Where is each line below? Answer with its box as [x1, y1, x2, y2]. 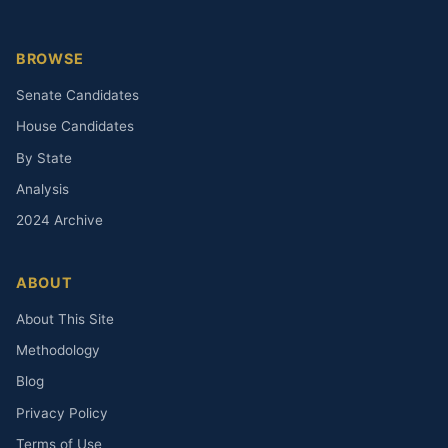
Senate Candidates [16, 86, 139, 103]
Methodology [16, 342, 100, 359]
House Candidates [16, 118, 134, 135]
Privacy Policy [16, 404, 108, 421]
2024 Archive [16, 212, 103, 229]
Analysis [16, 180, 69, 197]
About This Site [16, 310, 114, 327]
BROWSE [16, 49, 84, 67]
